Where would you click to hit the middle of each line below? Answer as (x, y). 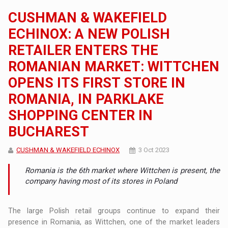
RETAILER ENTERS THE (83, 50)
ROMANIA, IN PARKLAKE (86, 99)
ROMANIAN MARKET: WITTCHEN (114, 66)
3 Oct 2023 (154, 150)
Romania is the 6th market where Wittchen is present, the (122, 170)
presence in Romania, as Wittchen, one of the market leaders (114, 222)
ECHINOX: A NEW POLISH (89, 34)
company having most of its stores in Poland (101, 181)
